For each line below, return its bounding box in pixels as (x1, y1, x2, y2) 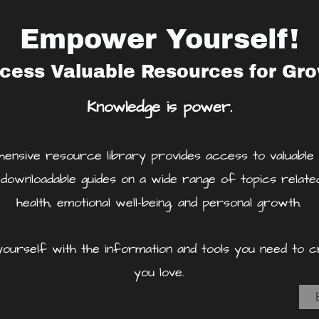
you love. (134, 263, 184, 281)
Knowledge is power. (86, 95, 232, 118)
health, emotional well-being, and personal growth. (16, 193, 302, 211)
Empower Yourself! (19, 24, 299, 54)
